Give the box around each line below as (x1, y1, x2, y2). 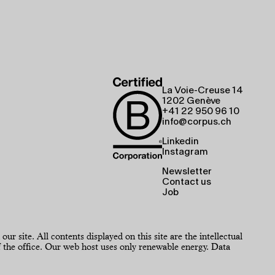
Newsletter (162, 166, 212, 177)
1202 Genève (162, 96, 220, 107)
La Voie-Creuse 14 (162, 86, 243, 96)
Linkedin (162, 137, 199, 147)
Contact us (162, 177, 211, 187)
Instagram (162, 147, 208, 158)
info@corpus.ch (162, 117, 231, 128)
